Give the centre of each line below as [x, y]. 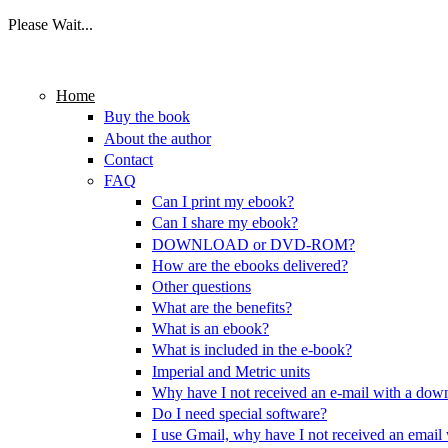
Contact [128, 159]
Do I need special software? [239, 413]
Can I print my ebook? [223, 202]
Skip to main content [73, 58]
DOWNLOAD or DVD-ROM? [253, 244]
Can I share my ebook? [225, 223]
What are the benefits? [222, 308]
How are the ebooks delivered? [250, 265]
